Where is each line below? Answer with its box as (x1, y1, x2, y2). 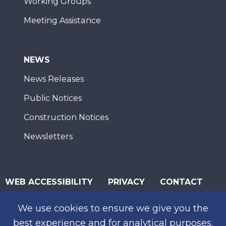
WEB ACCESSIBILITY (5, 177, 93, 187)
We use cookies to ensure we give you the (18, 203, 208, 214)
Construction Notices (24, 112, 108, 122)
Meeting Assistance (24, 16, 101, 25)
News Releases (24, 74, 84, 84)
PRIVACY (108, 177, 145, 187)
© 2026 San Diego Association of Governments (5, 196, 192, 206)
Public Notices (24, 93, 82, 103)
